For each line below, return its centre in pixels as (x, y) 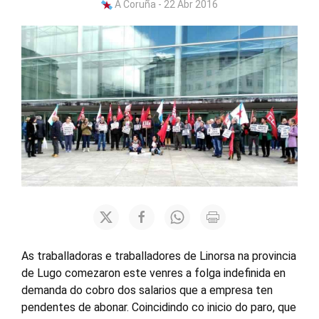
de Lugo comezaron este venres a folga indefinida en (153, 273)
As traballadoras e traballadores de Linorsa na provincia (159, 256)
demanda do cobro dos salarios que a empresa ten (147, 290)
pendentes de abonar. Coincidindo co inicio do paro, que (159, 307)
